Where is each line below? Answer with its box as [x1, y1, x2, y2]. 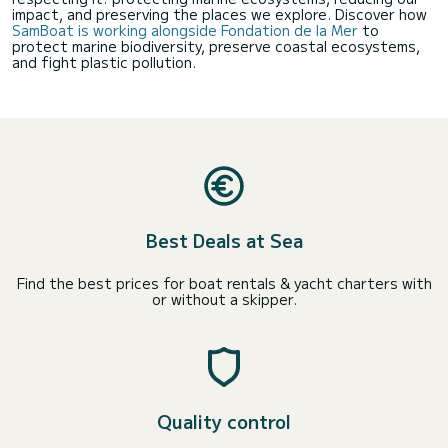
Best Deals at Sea [145, 227, 303, 253]
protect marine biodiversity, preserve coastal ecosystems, [12, 36, 420, 56]
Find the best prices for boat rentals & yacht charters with [16, 273, 432, 293]
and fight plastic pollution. [12, 52, 196, 72]
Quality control [157, 408, 291, 434]
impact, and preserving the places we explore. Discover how [12, 4, 427, 24]
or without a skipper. [151, 289, 297, 309]
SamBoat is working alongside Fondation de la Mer [12, 20, 358, 40]
